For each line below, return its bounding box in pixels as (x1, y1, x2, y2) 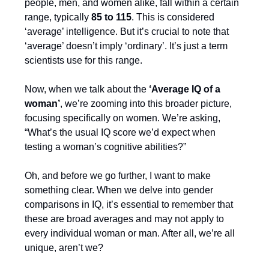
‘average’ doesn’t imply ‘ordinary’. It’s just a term (25, 41, 228, 51)
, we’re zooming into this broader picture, (60, 98, 232, 109)
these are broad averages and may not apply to (25, 214, 224, 224)
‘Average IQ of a (149, 84, 220, 94)
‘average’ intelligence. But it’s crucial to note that (25, 26, 229, 37)
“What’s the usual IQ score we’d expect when (25, 127, 216, 138)
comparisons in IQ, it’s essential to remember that (25, 199, 233, 210)
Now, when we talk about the (25, 84, 149, 94)
